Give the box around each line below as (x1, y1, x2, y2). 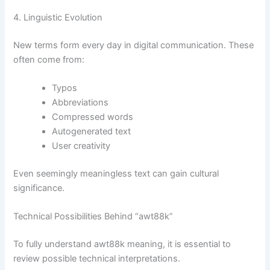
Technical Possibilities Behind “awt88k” (13, 211, 174, 222)
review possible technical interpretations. (13, 253, 181, 264)
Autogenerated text (52, 125, 131, 137)
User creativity (52, 140, 111, 151)
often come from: (13, 54, 85, 65)
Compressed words (52, 111, 134, 122)
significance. (13, 182, 65, 193)
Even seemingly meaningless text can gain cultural (13, 168, 219, 179)
